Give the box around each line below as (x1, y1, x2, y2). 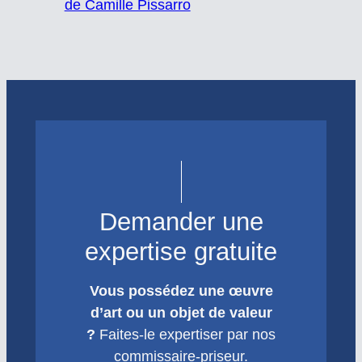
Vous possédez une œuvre (89, 282, 273, 299)
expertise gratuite (85, 237, 277, 266)
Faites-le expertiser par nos (95, 326, 276, 343)
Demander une (99, 207, 263, 236)
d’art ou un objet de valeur (90, 304, 272, 321)
